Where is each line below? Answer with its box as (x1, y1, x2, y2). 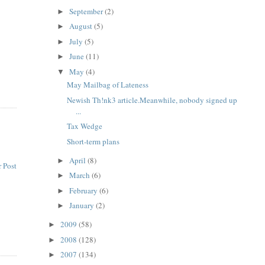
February (69, 185, 100, 196)
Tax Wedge (67, 121, 103, 132)
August (69, 21, 95, 32)
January (69, 200, 96, 211)
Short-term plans (67, 135, 120, 147)
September (69, 5, 105, 17)
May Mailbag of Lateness (67, 79, 149, 91)
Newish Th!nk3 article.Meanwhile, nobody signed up (67, 94, 238, 105)
